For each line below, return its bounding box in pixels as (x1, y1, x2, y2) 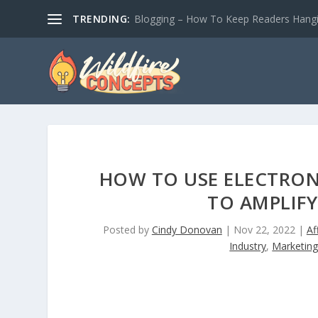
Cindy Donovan (151, 223, 222, 237)
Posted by (102, 223, 152, 237)
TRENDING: (72, 11, 131, 26)
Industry (229, 239, 267, 253)
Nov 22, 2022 (233, 223, 295, 237)
